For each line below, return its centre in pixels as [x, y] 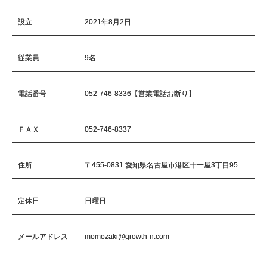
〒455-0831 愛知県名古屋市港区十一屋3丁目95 [162, 165]
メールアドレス [43, 237]
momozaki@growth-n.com [127, 237]
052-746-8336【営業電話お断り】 [140, 94]
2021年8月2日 [108, 22]
